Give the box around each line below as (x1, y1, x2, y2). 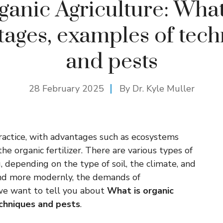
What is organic (107, 185, 174, 197)
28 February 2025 (28, 83, 104, 95)
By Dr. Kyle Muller (119, 83, 195, 95)
